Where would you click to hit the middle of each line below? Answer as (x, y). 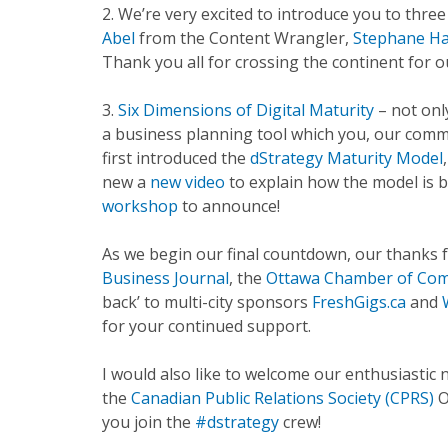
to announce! (231, 206)
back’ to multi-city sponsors (205, 302)
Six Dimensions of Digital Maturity (246, 110)
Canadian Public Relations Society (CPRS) (282, 398)
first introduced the (174, 158)
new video (187, 182)
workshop (140, 206)
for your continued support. (206, 326)
